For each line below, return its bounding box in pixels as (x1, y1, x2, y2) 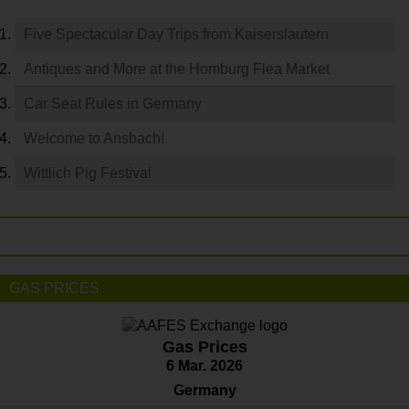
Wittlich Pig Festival (24, 165, 152, 181)
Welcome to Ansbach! (24, 131, 164, 146)
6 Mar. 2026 (166, 358, 243, 373)
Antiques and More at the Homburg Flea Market (24, 61, 330, 77)
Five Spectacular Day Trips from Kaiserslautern (24, 26, 329, 42)
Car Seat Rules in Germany (24, 96, 202, 111)
